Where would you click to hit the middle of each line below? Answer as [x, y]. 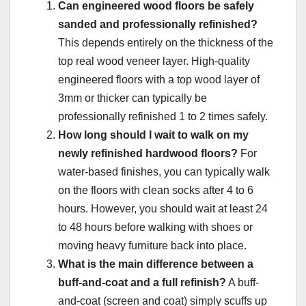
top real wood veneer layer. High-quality [154, 61]
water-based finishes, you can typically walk [164, 171]
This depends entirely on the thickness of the [166, 42]
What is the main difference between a [156, 264]
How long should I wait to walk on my [153, 135]
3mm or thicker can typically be [133, 98]
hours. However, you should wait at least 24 [163, 208]
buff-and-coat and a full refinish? [142, 282]
